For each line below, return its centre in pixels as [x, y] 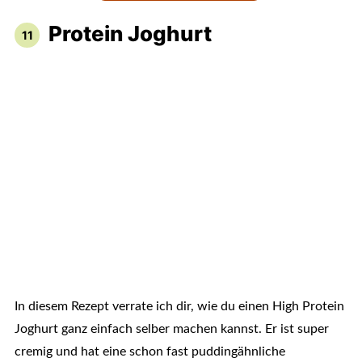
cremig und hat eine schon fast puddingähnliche [149, 352]
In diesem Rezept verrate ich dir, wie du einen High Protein [179, 307]
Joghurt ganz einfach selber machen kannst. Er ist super [171, 329]
